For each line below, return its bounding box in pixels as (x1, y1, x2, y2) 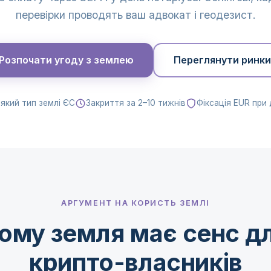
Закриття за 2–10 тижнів (85, 98, 186, 108)
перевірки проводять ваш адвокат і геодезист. (15, 8, 256, 21)
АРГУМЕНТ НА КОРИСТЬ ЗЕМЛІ (61, 198, 210, 207)
